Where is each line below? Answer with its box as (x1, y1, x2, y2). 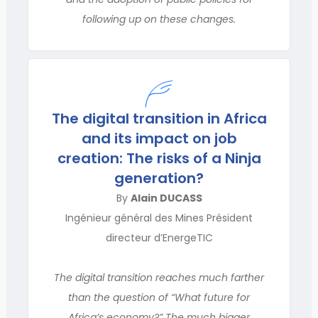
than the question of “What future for (68, 290, 250, 305)
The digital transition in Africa (51, 109, 267, 128)
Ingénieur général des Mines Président (65, 211, 253, 225)
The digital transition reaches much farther (54, 270, 264, 285)
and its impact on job (81, 128, 237, 148)
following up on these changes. (82, 12, 236, 26)
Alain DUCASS (130, 191, 202, 205)
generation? (114, 168, 204, 188)
